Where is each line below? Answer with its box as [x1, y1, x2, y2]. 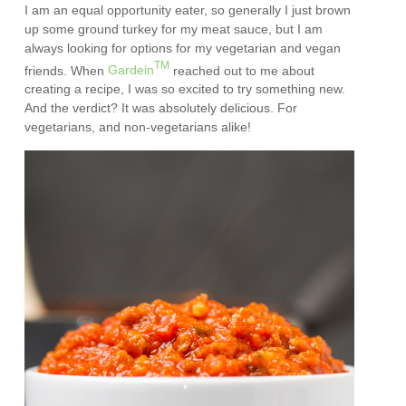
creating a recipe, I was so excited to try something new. [24, 82, 346, 97]
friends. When [24, 63, 109, 78]
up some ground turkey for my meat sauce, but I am [24, 21, 324, 36]
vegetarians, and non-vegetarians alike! [24, 120, 252, 135]
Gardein [108, 63, 155, 78]
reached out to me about [169, 63, 315, 78]
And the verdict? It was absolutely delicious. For [24, 101, 298, 116]
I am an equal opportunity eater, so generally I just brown [24, 2, 352, 17]
